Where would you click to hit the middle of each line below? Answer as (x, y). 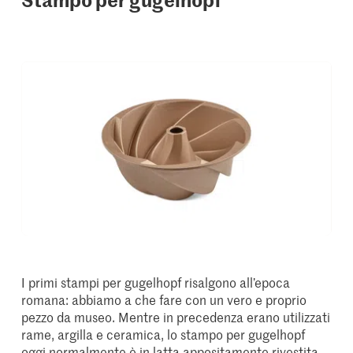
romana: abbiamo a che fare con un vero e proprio (164, 300)
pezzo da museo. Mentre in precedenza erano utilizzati (176, 317)
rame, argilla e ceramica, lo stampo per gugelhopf (163, 334)
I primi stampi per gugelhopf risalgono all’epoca (156, 282)
